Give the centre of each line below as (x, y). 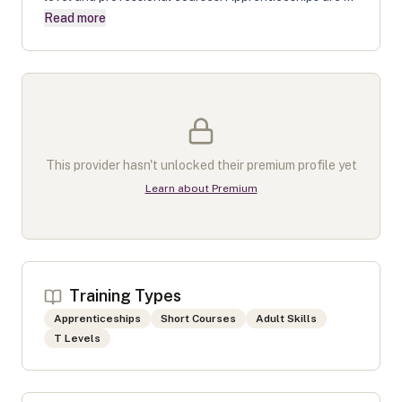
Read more (75, 18)
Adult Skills (286, 319)
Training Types (125, 296)
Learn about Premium (201, 188)
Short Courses (198, 319)
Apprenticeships (97, 319)
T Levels (77, 338)
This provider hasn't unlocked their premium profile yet (201, 165)
